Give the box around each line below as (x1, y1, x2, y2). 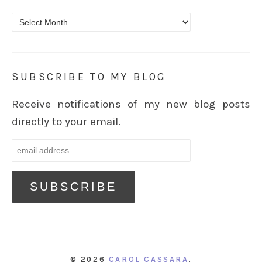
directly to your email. (12, 115, 120, 129)
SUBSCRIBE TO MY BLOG (12, 70, 167, 84)
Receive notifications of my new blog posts (12, 98, 250, 111)
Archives (11, 14, 56, 28)
